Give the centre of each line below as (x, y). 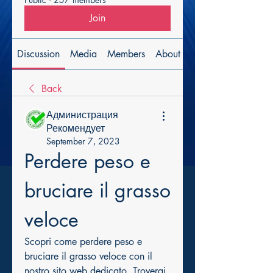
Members (126, 54)
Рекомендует (76, 128)
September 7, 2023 (83, 141)
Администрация (82, 115)
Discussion (39, 54)
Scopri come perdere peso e (83, 242)
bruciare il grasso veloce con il (88, 256)
